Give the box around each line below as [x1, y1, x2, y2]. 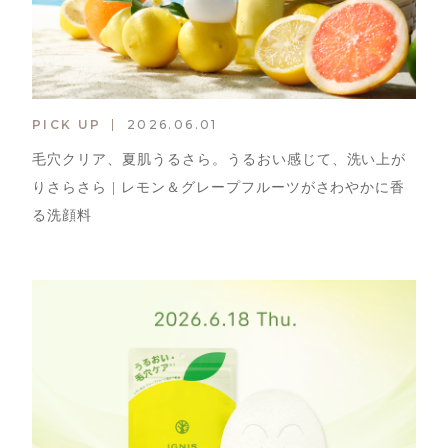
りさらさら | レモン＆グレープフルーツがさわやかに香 [31, 180, 406, 196]
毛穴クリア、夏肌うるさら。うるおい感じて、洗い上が [31, 152, 407, 168]
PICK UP [31, 117, 102, 133]
